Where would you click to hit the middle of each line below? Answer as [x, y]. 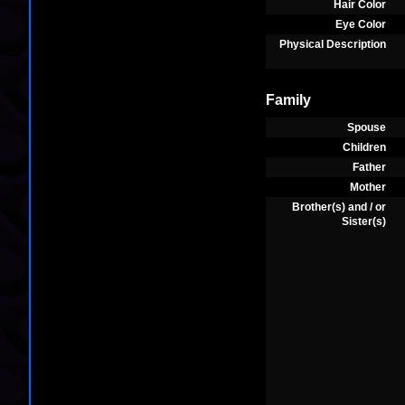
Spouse [367, 127]
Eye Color [361, 24]
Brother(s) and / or [339, 207]
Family [288, 100]
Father [369, 167]
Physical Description [333, 44]
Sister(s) [364, 221]
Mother [368, 187]
